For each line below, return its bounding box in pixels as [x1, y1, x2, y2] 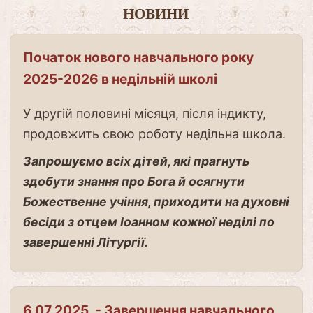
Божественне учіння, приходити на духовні [22, 194, 289, 209]
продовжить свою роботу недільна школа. [22, 126, 286, 141]
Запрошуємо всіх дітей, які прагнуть [22, 153, 249, 168]
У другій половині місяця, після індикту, [22, 105, 266, 121]
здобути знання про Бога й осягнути [22, 173, 245, 189]
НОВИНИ [123, 6, 189, 22]
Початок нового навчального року [22, 48, 254, 66]
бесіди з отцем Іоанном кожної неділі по [22, 214, 275, 229]
